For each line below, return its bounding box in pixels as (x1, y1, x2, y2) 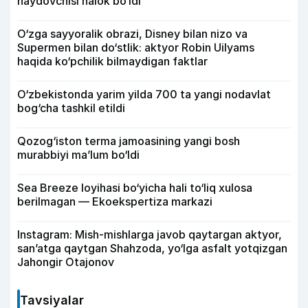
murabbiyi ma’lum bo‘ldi (17, 148, 140, 162)
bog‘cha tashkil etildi (17, 101, 125, 115)
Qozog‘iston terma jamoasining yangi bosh (17, 134, 240, 148)
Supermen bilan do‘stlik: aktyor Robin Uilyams (17, 41, 254, 54)
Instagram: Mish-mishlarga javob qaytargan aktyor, (17, 228, 282, 241)
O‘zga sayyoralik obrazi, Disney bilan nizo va (17, 27, 247, 41)
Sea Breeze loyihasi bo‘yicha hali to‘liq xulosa (17, 181, 252, 195)
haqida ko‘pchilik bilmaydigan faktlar (17, 54, 208, 68)
